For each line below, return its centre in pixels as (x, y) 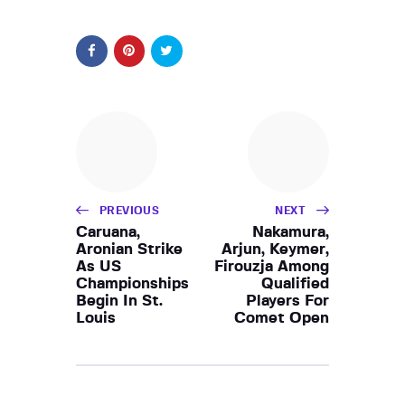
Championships (132, 283)
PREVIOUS (130, 210)
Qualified (295, 283)
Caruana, (108, 231)
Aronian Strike (129, 249)
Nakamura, (291, 231)
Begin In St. (119, 300)
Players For (287, 300)
